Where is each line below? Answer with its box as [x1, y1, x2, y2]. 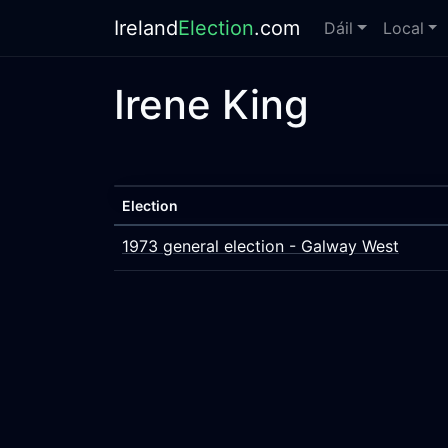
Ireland [114, 16, 178, 40]
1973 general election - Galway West [122, 236, 399, 256]
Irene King [114, 80, 309, 129]
